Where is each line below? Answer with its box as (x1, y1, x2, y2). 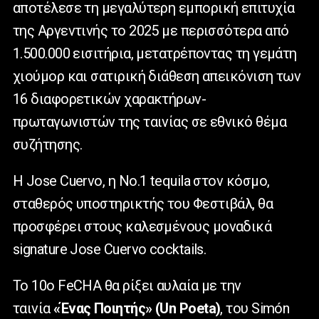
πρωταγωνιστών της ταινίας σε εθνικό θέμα (13, 113, 287, 131)
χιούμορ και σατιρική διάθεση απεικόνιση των (13, 68, 301, 85)
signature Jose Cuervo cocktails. (13, 241, 206, 258)
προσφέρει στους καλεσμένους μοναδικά (13, 218, 272, 236)
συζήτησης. (13, 136, 83, 154)
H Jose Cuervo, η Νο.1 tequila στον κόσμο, (13, 172, 270, 190)
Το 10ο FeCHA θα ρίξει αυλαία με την (13, 277, 241, 295)
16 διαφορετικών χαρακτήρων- (13, 90, 206, 108)
